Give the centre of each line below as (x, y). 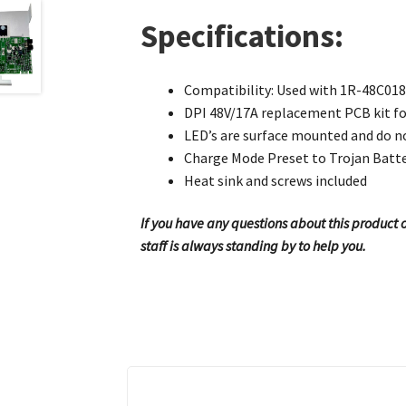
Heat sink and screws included (276, 180)
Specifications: (242, 36)
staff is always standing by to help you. (254, 246)
